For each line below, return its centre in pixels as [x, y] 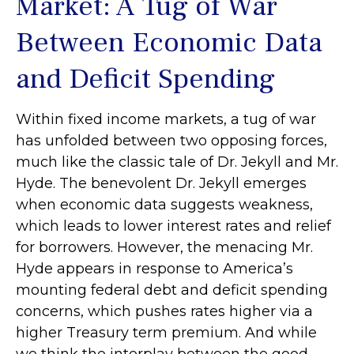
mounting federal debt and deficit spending [172, 290]
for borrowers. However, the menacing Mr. [164, 247]
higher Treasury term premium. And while [166, 333]
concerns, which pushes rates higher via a [164, 311]
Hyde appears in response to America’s [154, 269]
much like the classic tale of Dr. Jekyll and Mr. [177, 162]
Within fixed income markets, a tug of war [166, 119]
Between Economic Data [169, 43]
